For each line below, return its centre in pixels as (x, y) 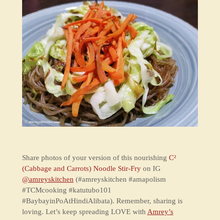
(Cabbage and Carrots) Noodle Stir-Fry (81, 169)
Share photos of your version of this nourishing (95, 158)
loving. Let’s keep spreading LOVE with (84, 212)
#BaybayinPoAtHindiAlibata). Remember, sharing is (102, 201)
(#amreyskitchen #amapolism (120, 179)
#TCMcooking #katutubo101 (67, 190)
